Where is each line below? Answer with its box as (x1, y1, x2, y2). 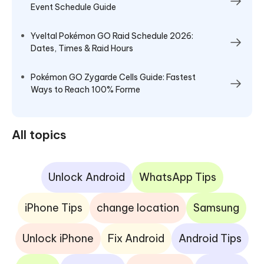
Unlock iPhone (22, 232, 94, 246)
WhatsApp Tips (138, 170, 216, 184)
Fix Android (108, 232, 164, 246)
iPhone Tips (25, 201, 82, 215)
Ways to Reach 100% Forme (31, 84, 140, 95)
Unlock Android (48, 170, 125, 184)
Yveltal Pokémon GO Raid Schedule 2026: (31, 31, 193, 42)
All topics (12, 127, 67, 143)
